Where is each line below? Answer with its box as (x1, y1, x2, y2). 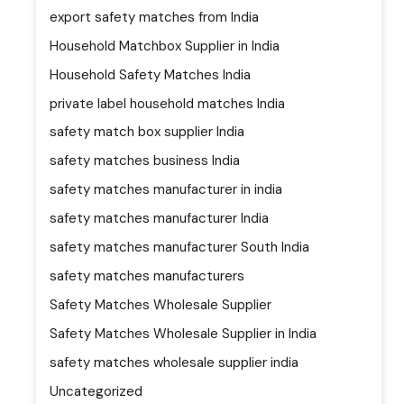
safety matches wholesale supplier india (50, 353, 298, 372)
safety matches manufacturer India (50, 209, 269, 228)
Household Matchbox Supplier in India (50, 36, 280, 55)
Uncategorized (50, 381, 142, 400)
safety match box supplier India (50, 123, 244, 142)
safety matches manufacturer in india (50, 180, 282, 199)
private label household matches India (50, 94, 285, 113)
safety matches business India (50, 151, 240, 170)
